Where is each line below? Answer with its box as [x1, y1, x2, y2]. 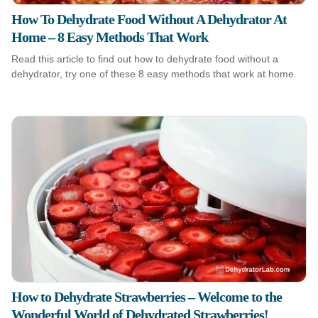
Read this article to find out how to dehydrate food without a [11, 53, 278, 65]
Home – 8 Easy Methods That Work [11, 29, 208, 45]
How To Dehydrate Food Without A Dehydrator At [11, 11, 287, 28]
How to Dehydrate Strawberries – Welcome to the [11, 288, 282, 305]
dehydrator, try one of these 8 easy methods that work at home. [11, 68, 297, 80]
